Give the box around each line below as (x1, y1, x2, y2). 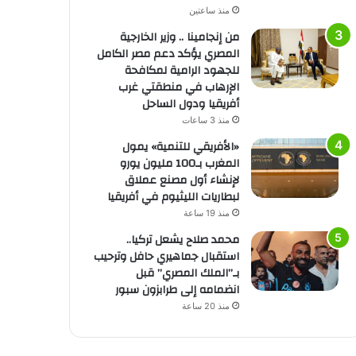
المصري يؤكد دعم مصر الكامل (96, 43, 239, 64)
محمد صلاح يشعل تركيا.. (126, 229, 239, 250)
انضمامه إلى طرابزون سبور (114, 279, 239, 300)
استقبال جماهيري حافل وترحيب (93, 246, 239, 267)
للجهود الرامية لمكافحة (124, 60, 239, 81)
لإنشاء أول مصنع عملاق (124, 169, 239, 191)
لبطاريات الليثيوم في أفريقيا (106, 186, 239, 207)
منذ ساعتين (188, 4, 230, 16)
